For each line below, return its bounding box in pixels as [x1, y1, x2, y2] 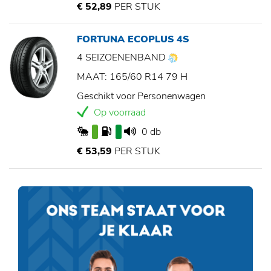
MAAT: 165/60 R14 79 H [77, 70, 188, 84]
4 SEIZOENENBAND [77, 51, 168, 65]
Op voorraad [91, 106, 146, 120]
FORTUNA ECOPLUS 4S [77, 33, 189, 47]
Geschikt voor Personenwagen [77, 90, 206, 103]
